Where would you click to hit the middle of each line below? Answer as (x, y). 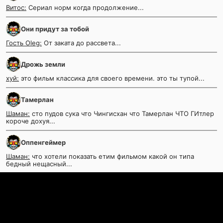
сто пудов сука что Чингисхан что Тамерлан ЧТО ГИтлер (122, 113)
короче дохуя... (31, 121)
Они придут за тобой (55, 29)
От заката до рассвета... (81, 43)
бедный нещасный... (39, 164)
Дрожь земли (43, 64)
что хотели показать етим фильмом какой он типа (112, 156)
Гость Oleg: (24, 43)
